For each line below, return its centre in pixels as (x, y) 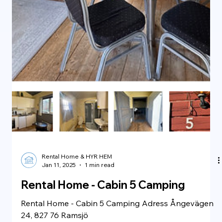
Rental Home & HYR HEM (77, 179)
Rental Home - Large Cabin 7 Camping (119, 208)
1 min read (100, 188)
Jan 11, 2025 (59, 188)
